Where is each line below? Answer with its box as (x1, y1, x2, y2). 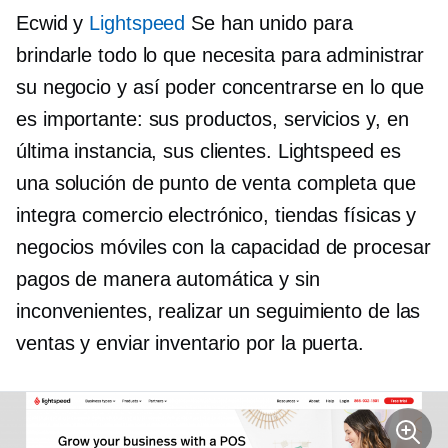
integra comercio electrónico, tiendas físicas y (16, 204, 417, 226)
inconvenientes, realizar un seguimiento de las (16, 300, 421, 322)
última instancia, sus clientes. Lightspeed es (16, 140, 401, 162)
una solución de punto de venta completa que (16, 172, 416, 194)
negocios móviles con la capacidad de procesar (16, 236, 431, 258)
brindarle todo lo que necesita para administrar (16, 44, 425, 66)
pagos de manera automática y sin (16, 268, 320, 290)
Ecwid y (16, 12, 90, 34)
